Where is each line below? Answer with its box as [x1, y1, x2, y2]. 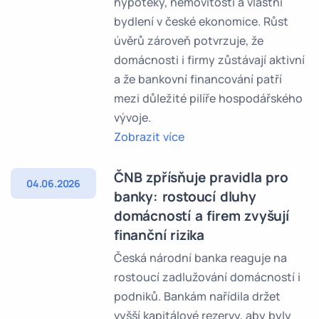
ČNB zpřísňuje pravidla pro [114, 168, 288, 187]
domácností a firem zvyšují [114, 206, 289, 225]
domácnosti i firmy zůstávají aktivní [114, 52, 305, 68]
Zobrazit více [114, 129, 184, 145]
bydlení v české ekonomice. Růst [114, 14, 288, 29]
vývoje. [114, 110, 151, 125]
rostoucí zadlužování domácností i [114, 269, 300, 285]
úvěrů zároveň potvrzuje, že [114, 33, 263, 48]
